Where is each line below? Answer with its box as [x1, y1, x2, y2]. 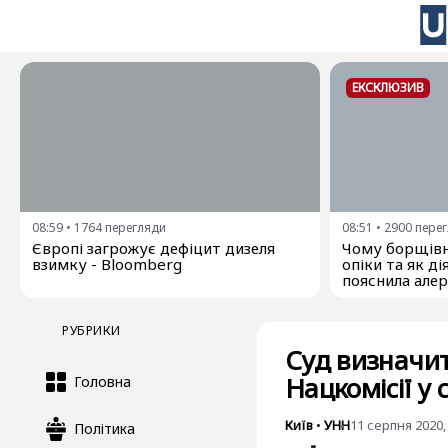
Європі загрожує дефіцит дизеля [32, 238, 275, 258]
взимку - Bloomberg [32, 254, 182, 274]
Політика [74, 419, 135, 438]
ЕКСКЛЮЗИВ [352, 79, 424, 96]
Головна [74, 372, 131, 391]
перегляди [105, 219, 166, 236]
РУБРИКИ [62, 322, 121, 339]
